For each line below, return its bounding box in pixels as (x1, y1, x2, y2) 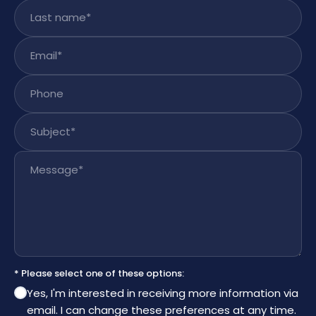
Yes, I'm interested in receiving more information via (27, 286, 298, 301)
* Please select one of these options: (14, 267, 184, 281)
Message (14, 152, 65, 167)
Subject (14, 114, 57, 129)
